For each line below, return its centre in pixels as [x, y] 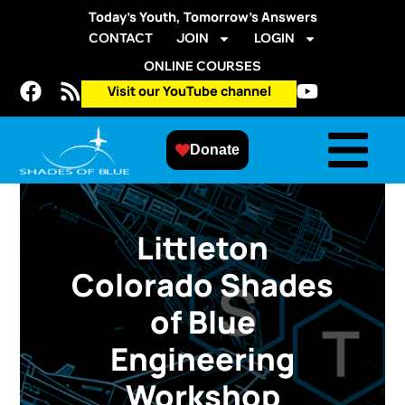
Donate [214, 150]
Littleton [202, 248]
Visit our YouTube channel [189, 91]
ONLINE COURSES [202, 66]
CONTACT [121, 38]
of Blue [202, 322]
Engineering [202, 359]
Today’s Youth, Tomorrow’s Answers [202, 17]
